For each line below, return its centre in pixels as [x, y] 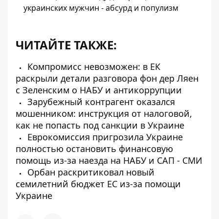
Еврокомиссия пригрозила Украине [104, 137]
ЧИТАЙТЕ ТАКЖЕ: [66, 45]
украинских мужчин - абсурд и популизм [101, 8]
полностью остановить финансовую [94, 149]
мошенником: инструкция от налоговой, [104, 113]
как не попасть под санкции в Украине [100, 125]
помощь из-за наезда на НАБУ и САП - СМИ [109, 160]
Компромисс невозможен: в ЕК [93, 66]
